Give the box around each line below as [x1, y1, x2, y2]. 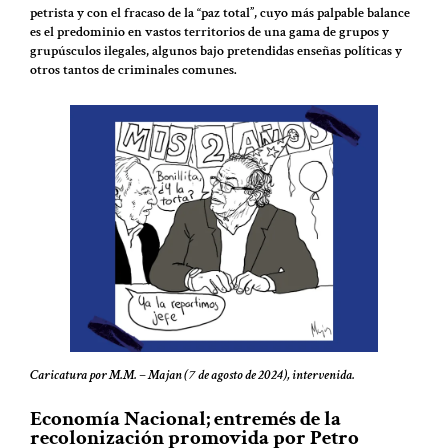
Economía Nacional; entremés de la [30, 405, 341, 433]
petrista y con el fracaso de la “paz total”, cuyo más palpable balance [30, 4, 410, 23]
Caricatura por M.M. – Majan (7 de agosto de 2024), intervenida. [30, 365, 355, 384]
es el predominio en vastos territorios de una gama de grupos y [30, 23, 389, 42]
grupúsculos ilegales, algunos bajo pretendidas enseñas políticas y [30, 42, 402, 61]
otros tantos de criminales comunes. [30, 61, 240, 80]
